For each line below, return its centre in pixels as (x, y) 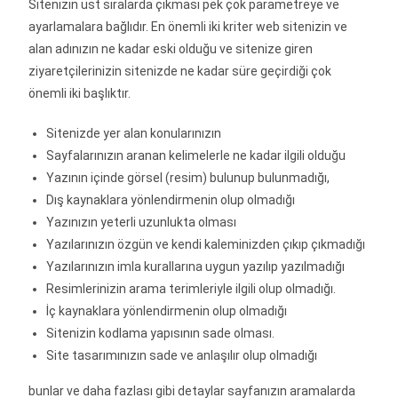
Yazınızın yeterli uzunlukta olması (142, 222)
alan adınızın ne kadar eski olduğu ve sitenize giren (171, 48)
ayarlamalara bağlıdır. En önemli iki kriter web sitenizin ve (188, 26)
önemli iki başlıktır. (81, 93)
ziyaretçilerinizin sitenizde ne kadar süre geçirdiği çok (180, 71)
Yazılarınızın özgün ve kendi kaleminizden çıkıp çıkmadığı (206, 244)
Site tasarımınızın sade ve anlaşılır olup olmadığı (182, 355)
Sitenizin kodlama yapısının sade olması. (161, 333)
